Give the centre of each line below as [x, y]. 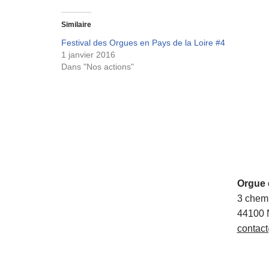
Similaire [76, 25]
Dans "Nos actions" [98, 67]
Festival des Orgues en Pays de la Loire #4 [143, 43]
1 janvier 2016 [88, 55]
